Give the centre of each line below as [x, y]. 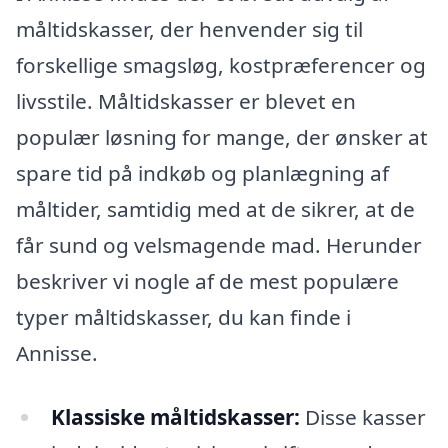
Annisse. [57, 353]
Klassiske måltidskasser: [175, 417]
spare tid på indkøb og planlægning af [202, 173]
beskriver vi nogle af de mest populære [207, 281]
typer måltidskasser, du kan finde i [183, 317]
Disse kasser [362, 417]
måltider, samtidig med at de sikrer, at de [215, 209]
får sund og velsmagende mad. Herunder [219, 245]
